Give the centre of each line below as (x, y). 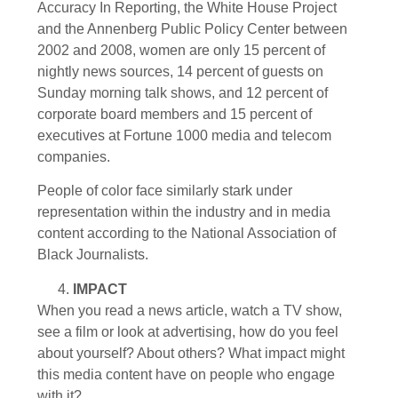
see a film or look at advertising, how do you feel (188, 331)
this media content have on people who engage (186, 374)
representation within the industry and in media (184, 212)
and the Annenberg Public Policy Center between (192, 28)
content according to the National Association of (187, 234)
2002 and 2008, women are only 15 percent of (181, 50)
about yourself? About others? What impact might (191, 353)
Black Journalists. (93, 255)
